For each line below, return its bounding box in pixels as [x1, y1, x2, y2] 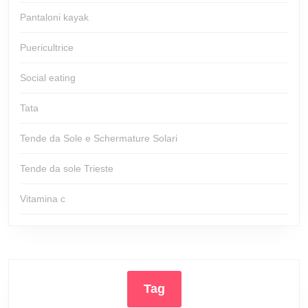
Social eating [20, 72, 76, 83]
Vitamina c [20, 193, 65, 204]
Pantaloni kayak [20, 12, 89, 23]
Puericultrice [20, 42, 74, 53]
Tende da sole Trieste [20, 163, 113, 174]
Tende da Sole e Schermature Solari [20, 133, 177, 144]
